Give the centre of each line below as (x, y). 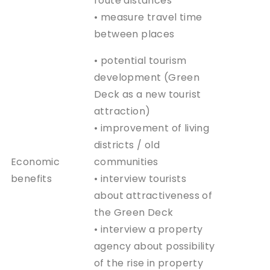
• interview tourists (140, 178)
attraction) (122, 111)
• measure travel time (148, 17)
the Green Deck (134, 212)
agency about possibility (155, 246)
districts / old (127, 145)
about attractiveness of (153, 195)
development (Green (147, 77)
